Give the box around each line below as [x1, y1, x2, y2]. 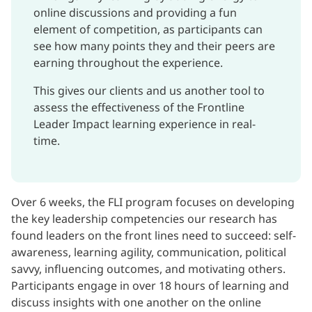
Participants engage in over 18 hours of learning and [11, 278, 289, 294]
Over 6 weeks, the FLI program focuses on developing [11, 194, 295, 210]
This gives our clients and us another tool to [33, 83, 265, 99]
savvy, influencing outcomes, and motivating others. [11, 261, 286, 277]
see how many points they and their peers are [33, 38, 275, 54]
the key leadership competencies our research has [11, 211, 277, 227]
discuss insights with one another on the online [11, 295, 261, 311]
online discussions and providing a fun [33, 5, 237, 21]
